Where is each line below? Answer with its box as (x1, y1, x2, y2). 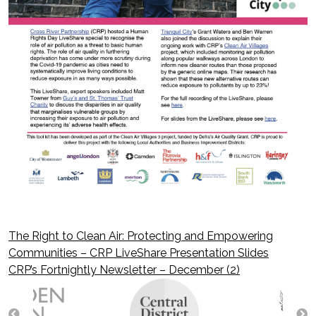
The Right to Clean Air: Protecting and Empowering (8, 229, 273, 243)
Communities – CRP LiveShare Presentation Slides (8, 245, 269, 260)
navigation (8, 269, 136, 299)
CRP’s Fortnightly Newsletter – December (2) (8, 262, 240, 276)
